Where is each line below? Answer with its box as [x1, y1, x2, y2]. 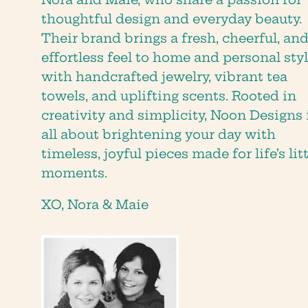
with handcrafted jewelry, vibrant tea [41, 68, 287, 85]
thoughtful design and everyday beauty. [41, 10, 302, 27]
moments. [41, 164, 107, 181]
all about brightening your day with [41, 126, 276, 142]
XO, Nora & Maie [41, 196, 148, 212]
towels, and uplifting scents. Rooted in [41, 87, 296, 104]
